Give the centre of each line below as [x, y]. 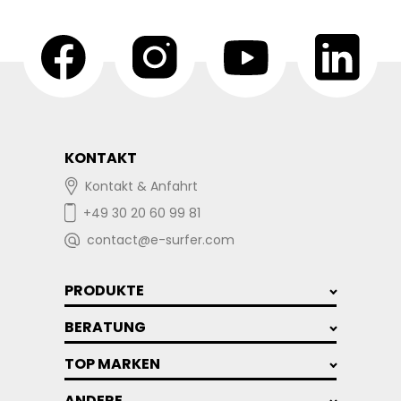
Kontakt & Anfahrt [141, 187]
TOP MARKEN [112, 364]
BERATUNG [105, 328]
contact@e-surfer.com [161, 240]
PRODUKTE [104, 291]
